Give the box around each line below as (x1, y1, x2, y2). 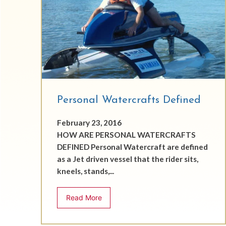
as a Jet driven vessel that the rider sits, (56, 154, 198, 164)
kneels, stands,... (56, 166, 114, 176)
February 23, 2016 (56, 118, 122, 128)
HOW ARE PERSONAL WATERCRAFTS (56, 130, 196, 140)
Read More (66, 193, 102, 202)
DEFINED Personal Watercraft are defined (56, 142, 208, 152)
